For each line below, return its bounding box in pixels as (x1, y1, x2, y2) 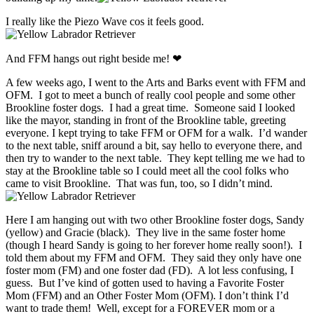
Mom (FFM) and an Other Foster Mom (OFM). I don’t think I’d (6, 289, 289, 301)
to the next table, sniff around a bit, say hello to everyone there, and (6, 139, 302, 151)
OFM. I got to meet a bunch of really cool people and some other (6, 88, 295, 101)
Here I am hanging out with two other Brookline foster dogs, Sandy (6, 213, 304, 226)
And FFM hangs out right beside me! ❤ (6, 52, 182, 64)
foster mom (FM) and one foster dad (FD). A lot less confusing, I (6, 264, 294, 276)
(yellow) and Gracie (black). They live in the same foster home (6, 226, 285, 238)
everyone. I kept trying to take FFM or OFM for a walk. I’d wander (6, 126, 307, 139)
